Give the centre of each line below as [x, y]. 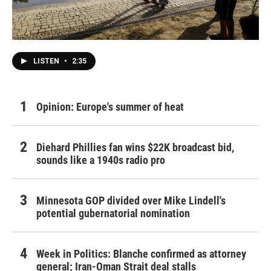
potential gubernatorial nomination [113, 213]
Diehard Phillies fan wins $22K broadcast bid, [135, 147]
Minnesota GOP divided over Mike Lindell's [131, 200]
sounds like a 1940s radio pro [101, 160]
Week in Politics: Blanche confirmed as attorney [141, 253]
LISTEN [47, 61]
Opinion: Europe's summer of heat [110, 106]
